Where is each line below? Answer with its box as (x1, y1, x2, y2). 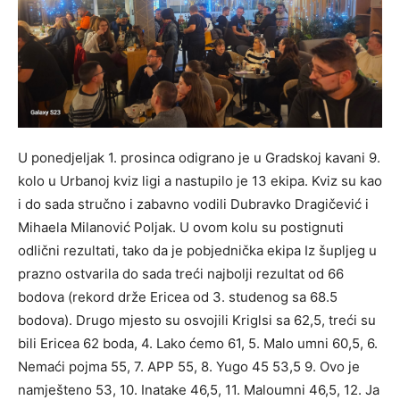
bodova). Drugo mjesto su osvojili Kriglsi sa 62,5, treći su (18, 311, 376, 329)
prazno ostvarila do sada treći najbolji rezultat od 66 (18, 264, 344, 282)
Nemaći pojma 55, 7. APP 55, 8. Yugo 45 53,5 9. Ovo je (18, 357, 360, 375)
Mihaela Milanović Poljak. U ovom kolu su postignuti (18, 218, 344, 236)
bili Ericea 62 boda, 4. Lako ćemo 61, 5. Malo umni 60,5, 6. (18, 334, 378, 352)
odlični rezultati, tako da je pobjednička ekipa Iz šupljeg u (18, 241, 377, 259)
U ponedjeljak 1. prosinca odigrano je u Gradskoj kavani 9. (18, 148, 380, 166)
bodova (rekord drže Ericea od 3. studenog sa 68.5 (18, 287, 337, 305)
